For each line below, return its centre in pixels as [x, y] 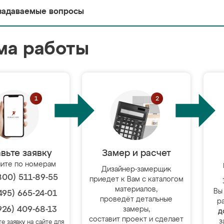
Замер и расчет [136, 153]
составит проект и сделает [136, 219]
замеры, [136, 209]
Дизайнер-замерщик [136, 169]
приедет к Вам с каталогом [136, 179]
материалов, [136, 189]
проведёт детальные [136, 199]
